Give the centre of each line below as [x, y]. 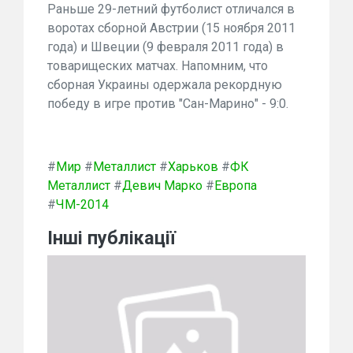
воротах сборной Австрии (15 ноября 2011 [171, 28]
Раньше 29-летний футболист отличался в [171, 9]
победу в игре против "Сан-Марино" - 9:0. [168, 104]
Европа [236, 186]
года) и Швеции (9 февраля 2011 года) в [165, 47]
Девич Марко [162, 186]
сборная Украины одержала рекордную [165, 85]
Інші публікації [111, 238]
